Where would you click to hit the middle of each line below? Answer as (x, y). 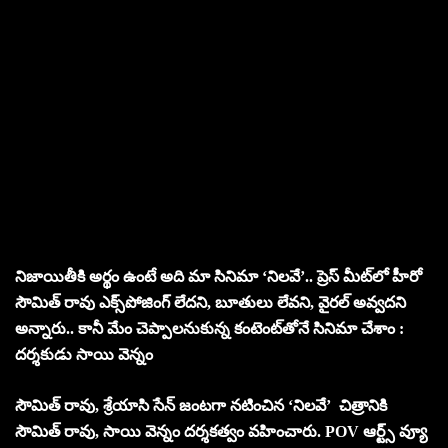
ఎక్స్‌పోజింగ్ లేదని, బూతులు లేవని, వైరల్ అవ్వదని (250, 302)
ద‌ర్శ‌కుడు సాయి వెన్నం (84, 354)
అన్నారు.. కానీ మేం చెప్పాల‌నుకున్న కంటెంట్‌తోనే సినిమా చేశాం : (209, 328)
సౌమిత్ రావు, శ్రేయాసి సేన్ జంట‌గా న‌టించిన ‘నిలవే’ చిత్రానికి (201, 405)
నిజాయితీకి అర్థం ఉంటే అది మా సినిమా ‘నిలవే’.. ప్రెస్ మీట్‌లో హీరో (218, 276)
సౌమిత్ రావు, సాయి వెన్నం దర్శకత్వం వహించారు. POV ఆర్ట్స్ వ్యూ (221, 431)
